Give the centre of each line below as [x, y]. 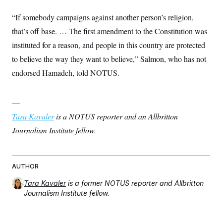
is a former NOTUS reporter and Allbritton [136, 183]
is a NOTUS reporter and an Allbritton [116, 116]
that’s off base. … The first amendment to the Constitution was [110, 31]
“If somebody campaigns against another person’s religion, [103, 17]
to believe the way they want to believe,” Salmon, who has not [109, 59]
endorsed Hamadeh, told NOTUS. [66, 73]
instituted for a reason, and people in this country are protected [109, 45]
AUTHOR [25, 166]
